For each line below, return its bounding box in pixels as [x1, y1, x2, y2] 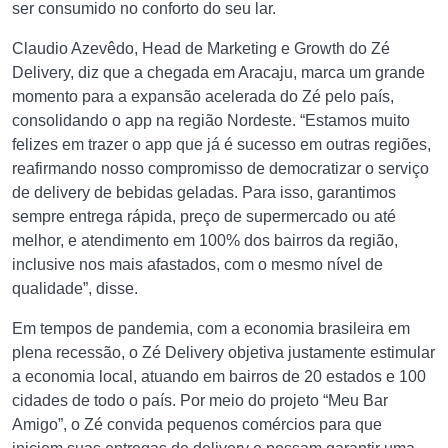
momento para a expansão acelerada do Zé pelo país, [12, 88, 394, 105]
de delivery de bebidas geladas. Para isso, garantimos [12, 184, 396, 201]
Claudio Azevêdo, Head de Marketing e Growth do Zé [12, 40, 390, 57]
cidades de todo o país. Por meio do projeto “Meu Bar [12, 392, 388, 409]
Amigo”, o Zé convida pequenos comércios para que [12, 416, 382, 433]
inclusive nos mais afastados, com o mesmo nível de [12, 256, 383, 273]
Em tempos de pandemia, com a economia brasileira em [12, 320, 410, 337]
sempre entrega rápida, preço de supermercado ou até [12, 208, 396, 225]
